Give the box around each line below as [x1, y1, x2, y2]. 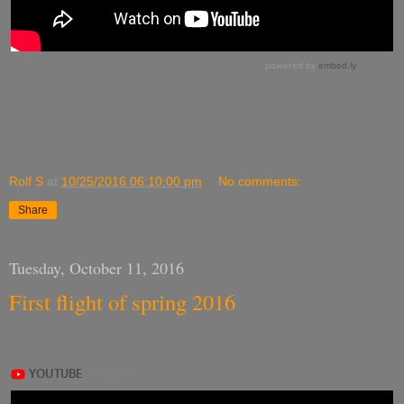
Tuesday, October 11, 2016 [9, 257, 184, 280]
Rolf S [9, 174, 43, 189]
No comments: [218, 174, 302, 189]
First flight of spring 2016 [9, 287, 235, 317]
